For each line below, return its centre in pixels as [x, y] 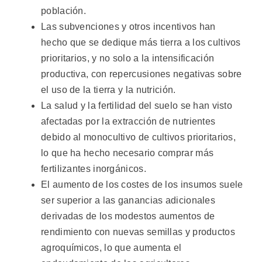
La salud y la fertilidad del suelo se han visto [137, 105]
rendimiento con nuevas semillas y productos [138, 232]
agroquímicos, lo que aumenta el [111, 247]
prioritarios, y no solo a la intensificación [128, 58]
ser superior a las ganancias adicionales [128, 200]
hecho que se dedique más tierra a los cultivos [141, 42]
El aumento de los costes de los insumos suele [142, 184]
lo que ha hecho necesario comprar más [127, 153]
